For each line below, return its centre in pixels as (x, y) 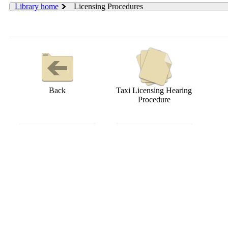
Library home (36, 7)
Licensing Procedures (108, 7)
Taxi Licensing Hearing (154, 91)
